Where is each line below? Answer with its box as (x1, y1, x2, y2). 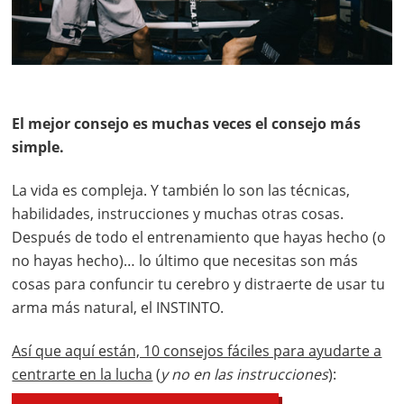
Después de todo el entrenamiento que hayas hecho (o (12, 226, 387, 247)
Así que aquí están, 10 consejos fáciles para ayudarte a (12, 340, 382, 361)
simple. (12, 136, 65, 157)
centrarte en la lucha (12, 363, 153, 384)
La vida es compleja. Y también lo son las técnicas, (12, 179, 351, 200)
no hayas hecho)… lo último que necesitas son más (12, 250, 359, 271)
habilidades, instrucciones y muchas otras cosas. (12, 203, 344, 224)
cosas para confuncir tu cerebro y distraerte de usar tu (12, 273, 386, 294)
